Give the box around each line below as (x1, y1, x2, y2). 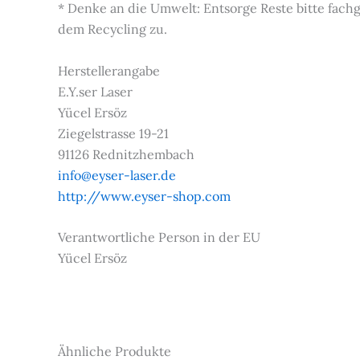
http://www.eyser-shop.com (58, 187, 231, 204)
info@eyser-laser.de (58, 166, 176, 183)
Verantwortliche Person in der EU (58, 229, 260, 246)
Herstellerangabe (58, 62, 160, 79)
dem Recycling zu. (58, 20, 167, 37)
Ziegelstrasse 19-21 (58, 125, 169, 141)
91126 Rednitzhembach (58, 145, 194, 162)
